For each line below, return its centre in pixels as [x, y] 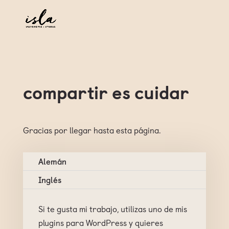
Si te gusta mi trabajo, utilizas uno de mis [112, 209]
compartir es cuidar [106, 92]
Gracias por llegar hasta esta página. [91, 130]
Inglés [50, 179]
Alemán [52, 161]
